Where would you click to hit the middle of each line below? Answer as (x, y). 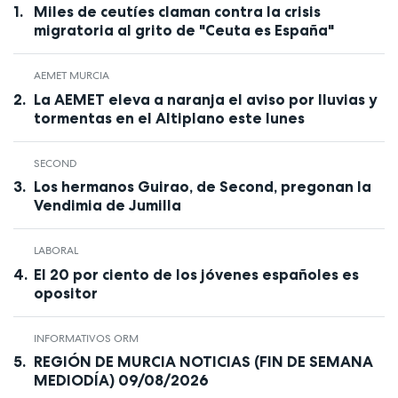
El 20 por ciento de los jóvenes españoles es (196, 274)
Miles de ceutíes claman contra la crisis (177, 12)
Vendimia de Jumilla (107, 206)
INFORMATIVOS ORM (86, 338)
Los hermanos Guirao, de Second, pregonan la (202, 187)
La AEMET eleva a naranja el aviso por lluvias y (205, 99)
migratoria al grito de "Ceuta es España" (183, 31)
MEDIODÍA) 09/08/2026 (121, 381)
